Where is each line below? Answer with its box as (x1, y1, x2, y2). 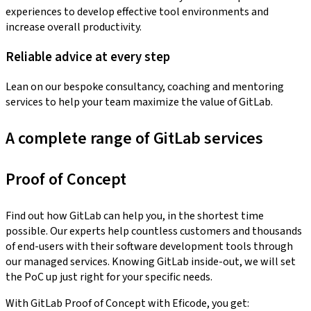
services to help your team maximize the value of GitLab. (6, 94, 273, 110)
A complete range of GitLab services (6, 126, 263, 151)
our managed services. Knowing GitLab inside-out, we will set (6, 253, 296, 269)
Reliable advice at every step (6, 48, 170, 67)
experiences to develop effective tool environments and (6, 4, 269, 20)
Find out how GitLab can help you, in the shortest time (6, 208, 264, 224)
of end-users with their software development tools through (6, 238, 293, 254)
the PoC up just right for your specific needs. (6, 269, 212, 285)
